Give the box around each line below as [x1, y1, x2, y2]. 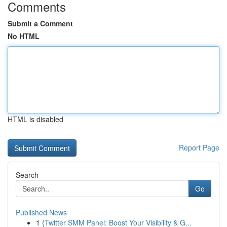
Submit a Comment [8, 18, 73, 28]
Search [16, 170, 39, 180]
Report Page [179, 142, 219, 153]
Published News [16, 207, 67, 217]
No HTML [8, 31, 40, 41]
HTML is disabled [8, 114, 63, 124]
